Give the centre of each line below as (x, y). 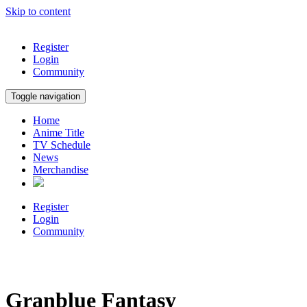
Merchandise (61, 170)
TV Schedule (62, 145)
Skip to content (38, 11)
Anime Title (59, 133)
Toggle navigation (46, 96)
